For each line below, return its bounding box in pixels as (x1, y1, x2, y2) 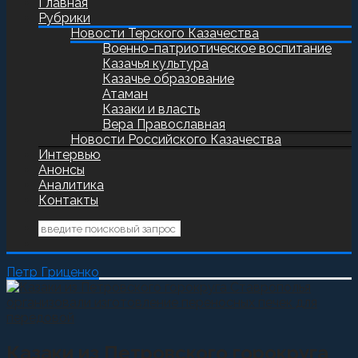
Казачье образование (102, 71, 234, 86)
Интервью (38, 147, 101, 162)
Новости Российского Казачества (70, 132, 281, 147)
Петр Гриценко (6, 265, 99, 280)
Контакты (38, 193, 98, 208)
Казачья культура (102, 56, 209, 71)
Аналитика (38, 177, 104, 193)
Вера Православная (102, 117, 225, 132)
